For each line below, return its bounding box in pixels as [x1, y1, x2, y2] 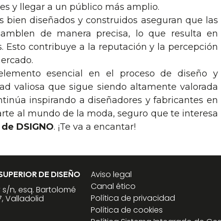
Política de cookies [91, 204, 163, 216]
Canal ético [91, 180, 136, 192]
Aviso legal [91, 168, 132, 180]
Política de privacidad [91, 192, 176, 204]
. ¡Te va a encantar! [54, 121, 136, 132]
